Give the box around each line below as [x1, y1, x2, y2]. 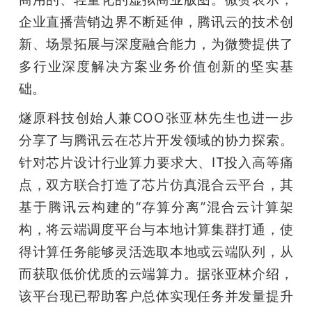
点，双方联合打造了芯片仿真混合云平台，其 [18, 176, 294, 193]
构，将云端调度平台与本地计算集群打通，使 [18, 221, 294, 237]
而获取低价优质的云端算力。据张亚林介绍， [18, 265, 294, 282]
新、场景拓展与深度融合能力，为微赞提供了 [18, 36, 294, 52]
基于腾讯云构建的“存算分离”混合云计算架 [18, 198, 294, 215]
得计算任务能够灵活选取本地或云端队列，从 [18, 243, 294, 260]
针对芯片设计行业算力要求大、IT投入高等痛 [18, 154, 294, 171]
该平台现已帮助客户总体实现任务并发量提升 [18, 288, 294, 304]
